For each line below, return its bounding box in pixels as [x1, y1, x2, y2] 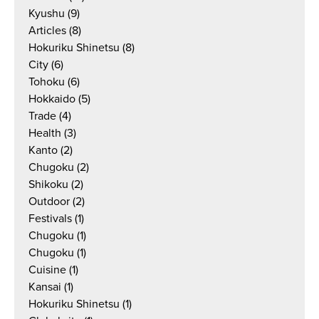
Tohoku [28, 75, 65, 89]
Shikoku [28, 177, 68, 192]
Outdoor [28, 194, 70, 209]
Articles [28, 23, 66, 38]
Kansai [28, 280, 61, 294]
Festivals [28, 211, 72, 226]
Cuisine [28, 263, 66, 277]
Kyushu [28, 6, 65, 21]
